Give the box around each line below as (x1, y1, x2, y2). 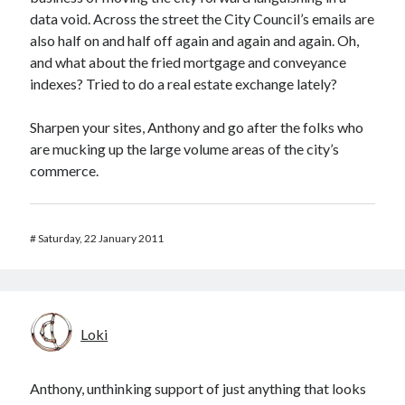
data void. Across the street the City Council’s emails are (30, 10, 375, 27)
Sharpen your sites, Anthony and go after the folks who (30, 118, 364, 136)
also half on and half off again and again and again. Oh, (30, 32, 360, 49)
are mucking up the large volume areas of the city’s (30, 140, 340, 157)
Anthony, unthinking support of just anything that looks (30, 380, 367, 397)
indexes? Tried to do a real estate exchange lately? (30, 75, 338, 92)
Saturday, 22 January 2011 (38, 231, 165, 245)
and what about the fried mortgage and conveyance (30, 53, 347, 71)
